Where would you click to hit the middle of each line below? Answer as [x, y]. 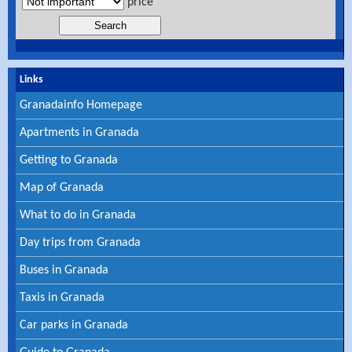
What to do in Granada [78, 216]
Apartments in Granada [79, 133]
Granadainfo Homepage [81, 106]
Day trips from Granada [80, 243]
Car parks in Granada [74, 326]
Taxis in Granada [62, 298]
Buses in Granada [64, 271]
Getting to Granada [69, 161]
